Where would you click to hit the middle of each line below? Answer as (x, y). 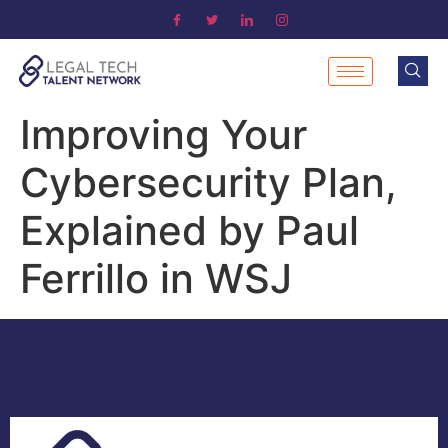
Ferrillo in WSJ (156, 278)
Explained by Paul (189, 230)
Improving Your (163, 134)
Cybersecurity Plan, (208, 182)
